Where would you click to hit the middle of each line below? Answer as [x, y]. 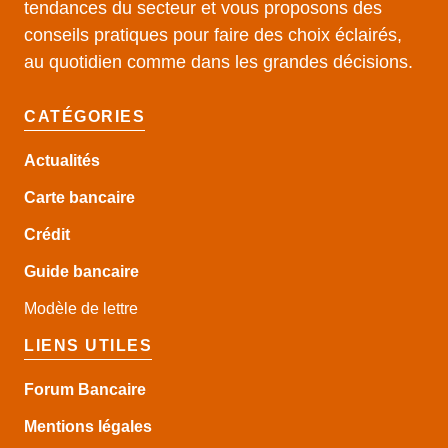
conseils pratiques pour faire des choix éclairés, [213, 34]
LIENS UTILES [88, 345]
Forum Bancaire [85, 389]
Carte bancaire [79, 197]
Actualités [62, 160]
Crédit [47, 234]
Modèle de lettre [81, 308]
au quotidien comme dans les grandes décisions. [218, 61]
